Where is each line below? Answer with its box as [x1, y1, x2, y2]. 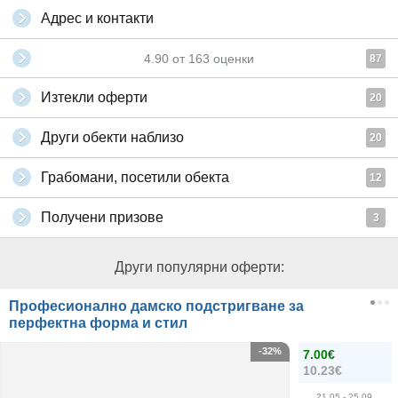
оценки [210, 52, 254, 66]
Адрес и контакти [41, 11, 154, 26]
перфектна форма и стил [9, 315, 187, 330]
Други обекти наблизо [41, 130, 184, 145]
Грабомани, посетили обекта [41, 170, 229, 185]
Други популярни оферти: [114, 259, 284, 275]
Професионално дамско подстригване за [9, 298, 304, 314]
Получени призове [41, 210, 163, 225]
